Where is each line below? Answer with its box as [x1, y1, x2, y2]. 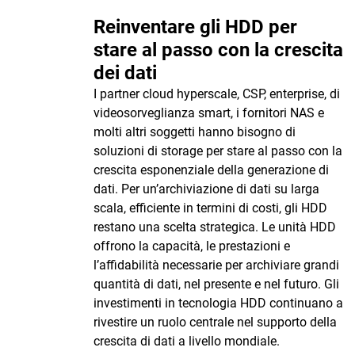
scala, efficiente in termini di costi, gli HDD [94, 200, 327, 216]
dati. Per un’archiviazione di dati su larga [94, 181, 319, 197]
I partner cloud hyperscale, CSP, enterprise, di [94, 86, 340, 101]
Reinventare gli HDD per [94, 16, 297, 38]
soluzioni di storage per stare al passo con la [94, 143, 342, 158]
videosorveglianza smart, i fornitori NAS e [94, 105, 324, 120]
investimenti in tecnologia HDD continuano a [94, 296, 343, 311]
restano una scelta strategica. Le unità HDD [94, 219, 336, 235]
